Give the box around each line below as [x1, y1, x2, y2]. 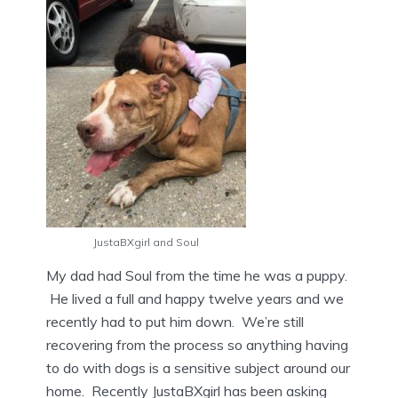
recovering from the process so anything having [46, 335, 348, 354]
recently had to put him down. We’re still [46, 312, 304, 330]
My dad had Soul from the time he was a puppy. [46, 266, 347, 284]
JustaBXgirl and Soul [93, 235, 199, 249]
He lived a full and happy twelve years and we [46, 289, 344, 307]
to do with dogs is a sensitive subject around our [46, 358, 350, 377]
